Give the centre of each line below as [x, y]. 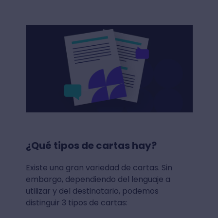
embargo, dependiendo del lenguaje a [98, 179]
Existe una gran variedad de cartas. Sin [99, 167]
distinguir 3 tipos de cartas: [77, 202]
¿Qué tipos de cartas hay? [92, 145]
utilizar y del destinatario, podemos [92, 191]
